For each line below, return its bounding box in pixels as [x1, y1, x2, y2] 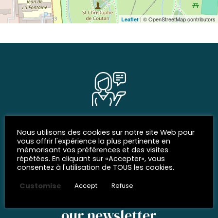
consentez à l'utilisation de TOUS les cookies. [17, 163, 174, 172]
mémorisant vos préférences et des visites [17, 145, 168, 155]
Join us [87, 132, 131, 152]
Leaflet [121, 15, 139, 23]
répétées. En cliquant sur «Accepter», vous [17, 154, 165, 163]
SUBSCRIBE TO [80, 191, 137, 204]
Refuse [111, 181, 133, 190]
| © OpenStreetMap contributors [139, 15, 216, 23]
